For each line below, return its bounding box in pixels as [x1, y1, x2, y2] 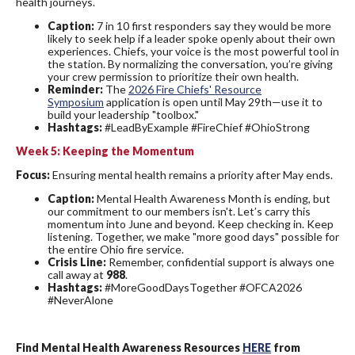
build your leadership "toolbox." [48, 108, 199, 122]
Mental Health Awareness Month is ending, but [97, 192, 330, 206]
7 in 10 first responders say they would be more [97, 19, 331, 33]
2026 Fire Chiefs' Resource [128, 82, 261, 97]
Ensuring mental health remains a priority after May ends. [50, 168, 333, 182]
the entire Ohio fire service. [48, 242, 184, 257]
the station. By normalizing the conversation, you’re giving [48, 57, 333, 71]
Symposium [48, 95, 104, 109]
